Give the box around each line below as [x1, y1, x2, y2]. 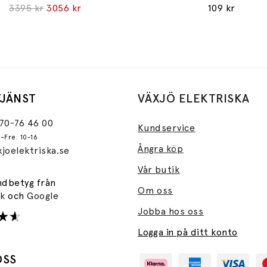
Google [27, 190, 59, 201]
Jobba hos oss [138, 205, 204, 217]
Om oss [138, 184, 173, 196]
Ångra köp [138, 142, 184, 154]
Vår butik [138, 163, 180, 175]
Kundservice [138, 122, 195, 133]
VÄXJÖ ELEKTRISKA [138, 91, 250, 105]
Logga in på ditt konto [138, 226, 238, 238]
